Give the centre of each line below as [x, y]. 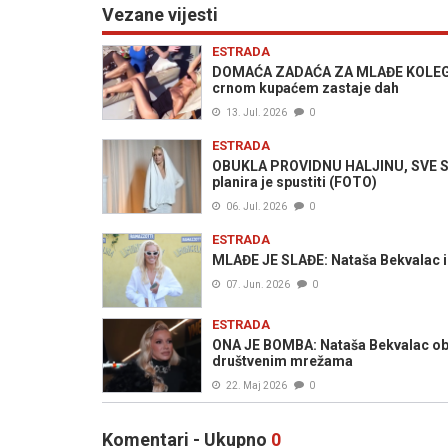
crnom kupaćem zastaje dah [305, 88]
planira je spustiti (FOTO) [294, 182]
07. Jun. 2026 [258, 284]
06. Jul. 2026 [256, 206]
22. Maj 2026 [256, 385]
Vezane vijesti [160, 14]
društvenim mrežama [282, 361]
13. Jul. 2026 [256, 112]
